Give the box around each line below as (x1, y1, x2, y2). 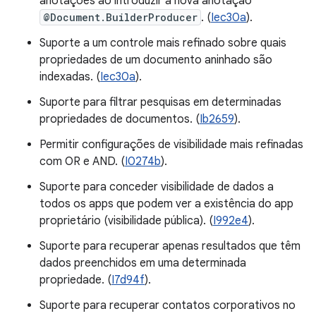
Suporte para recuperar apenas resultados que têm (39, 239, 300, 253)
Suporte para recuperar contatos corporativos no (39, 298, 296, 312)
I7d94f (111, 273, 145, 287)
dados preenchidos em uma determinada (39, 256, 246, 270)
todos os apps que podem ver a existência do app (39, 197, 293, 211)
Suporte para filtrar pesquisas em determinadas (39, 95, 281, 109)
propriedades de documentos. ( (39, 112, 200, 126)
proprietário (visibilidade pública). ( (39, 214, 213, 228)
